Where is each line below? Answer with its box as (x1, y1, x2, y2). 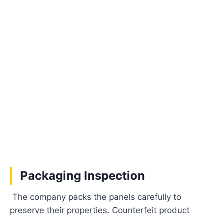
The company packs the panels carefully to (10, 192, 182, 202)
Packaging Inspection (20, 168, 145, 183)
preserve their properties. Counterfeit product (10, 205, 190, 215)
